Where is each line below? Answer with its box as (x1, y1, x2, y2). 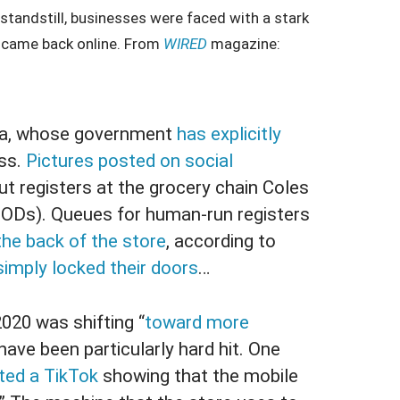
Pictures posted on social (26, 150, 234, 172)
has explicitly (177, 123, 282, 146)
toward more (145, 312, 250, 333)
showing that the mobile (98, 365, 299, 387)
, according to (166, 230, 277, 253)
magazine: (207, 35, 280, 54)
